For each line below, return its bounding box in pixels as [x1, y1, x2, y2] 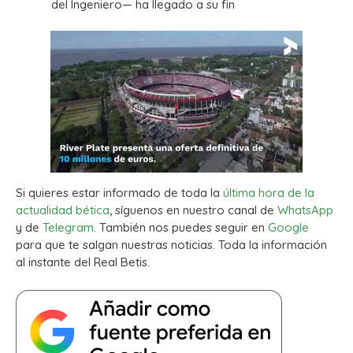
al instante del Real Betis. [16, 255, 150, 270]
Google [268, 220, 309, 236]
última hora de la [223, 185, 314, 201]
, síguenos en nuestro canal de [110, 203, 277, 218]
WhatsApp [277, 203, 333, 218]
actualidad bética [16, 203, 110, 218]
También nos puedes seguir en [96, 220, 268, 236]
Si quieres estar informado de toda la [16, 185, 223, 201]
